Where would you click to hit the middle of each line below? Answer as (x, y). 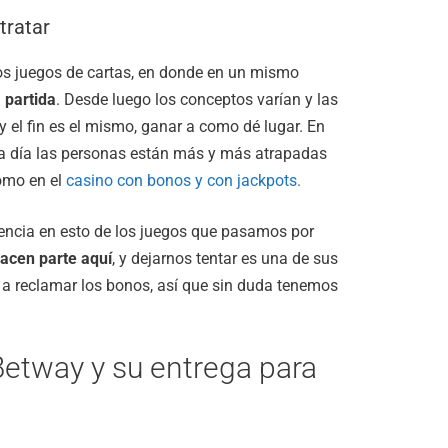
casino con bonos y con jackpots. (183, 180)
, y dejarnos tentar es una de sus (225, 258)
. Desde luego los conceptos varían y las (197, 99)
